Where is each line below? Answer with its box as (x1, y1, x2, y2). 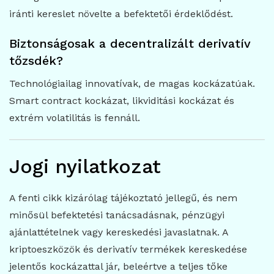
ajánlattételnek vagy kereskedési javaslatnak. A (9, 226, 228, 239)
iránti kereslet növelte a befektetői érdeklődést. (9, 7, 233, 20)
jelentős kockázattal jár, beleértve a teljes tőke (9, 261, 228, 273)
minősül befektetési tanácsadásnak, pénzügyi (9, 209, 224, 221)
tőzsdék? (9, 53, 63, 68)
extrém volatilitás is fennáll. (9, 111, 140, 124)
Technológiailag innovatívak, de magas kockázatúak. (9, 77, 255, 89)
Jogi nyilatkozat (9, 155, 161, 179)
